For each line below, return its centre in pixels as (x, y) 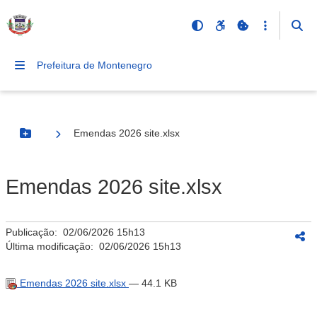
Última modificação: (52, 246)
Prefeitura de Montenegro (94, 65)
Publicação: (34, 232)
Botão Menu (54, 139)
